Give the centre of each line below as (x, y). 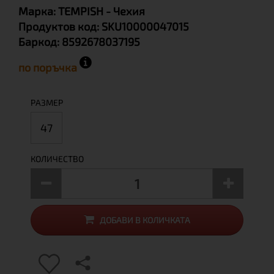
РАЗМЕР (47, 102)
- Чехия (125, 11)
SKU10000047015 (145, 26)
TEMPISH (81, 11)
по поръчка (49, 67)
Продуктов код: (60, 26)
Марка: (38, 11)
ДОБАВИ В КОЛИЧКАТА (145, 220)
